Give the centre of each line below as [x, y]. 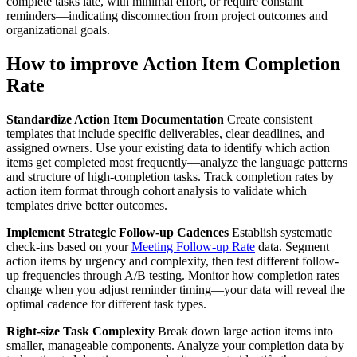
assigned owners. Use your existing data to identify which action [168, 148]
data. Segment [292, 247]
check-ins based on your [69, 247]
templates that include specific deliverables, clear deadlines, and [165, 134]
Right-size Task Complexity [80, 331]
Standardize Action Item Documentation [115, 120]
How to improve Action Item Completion [173, 64]
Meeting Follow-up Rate [193, 247]
